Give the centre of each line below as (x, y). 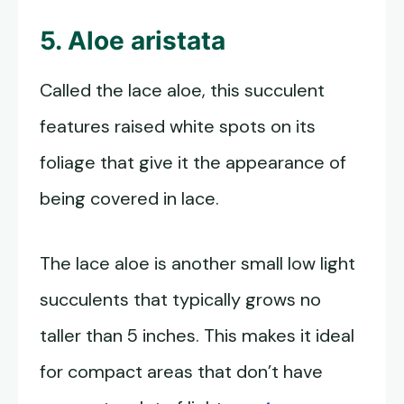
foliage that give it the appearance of (193, 163)
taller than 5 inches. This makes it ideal (197, 336)
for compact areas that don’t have (181, 372)
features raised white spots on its (178, 127)
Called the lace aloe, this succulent (182, 91)
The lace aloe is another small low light (197, 264)
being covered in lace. (129, 199)
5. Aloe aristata (133, 41)
